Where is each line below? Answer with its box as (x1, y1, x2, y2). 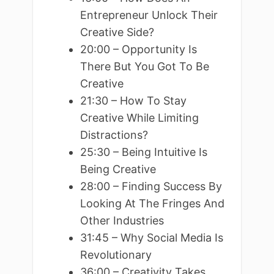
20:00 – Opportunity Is (80, 42, 197, 56)
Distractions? (80, 128, 148, 141)
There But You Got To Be (80, 59, 209, 73)
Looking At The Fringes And (80, 196, 224, 210)
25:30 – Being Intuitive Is (80, 145, 207, 158)
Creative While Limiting (80, 111, 199, 124)
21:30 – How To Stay (80, 94, 187, 107)
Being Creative (80, 162, 156, 176)
